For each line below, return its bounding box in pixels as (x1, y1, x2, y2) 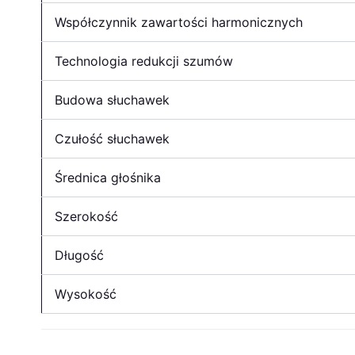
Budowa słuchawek (55, 91, 170, 108)
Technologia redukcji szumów (55, 52, 233, 69)
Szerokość (55, 208, 118, 224)
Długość (55, 246, 104, 263)
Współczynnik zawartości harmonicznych (55, 13, 303, 30)
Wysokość (55, 285, 116, 302)
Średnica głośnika (55, 169, 161, 185)
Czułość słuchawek (55, 130, 170, 147)
